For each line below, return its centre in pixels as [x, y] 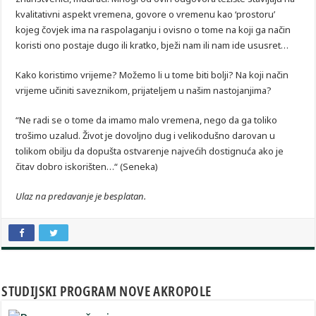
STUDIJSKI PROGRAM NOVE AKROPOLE [107, 291]
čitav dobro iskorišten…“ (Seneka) [87, 167]
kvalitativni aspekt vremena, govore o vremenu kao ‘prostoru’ [146, 14]
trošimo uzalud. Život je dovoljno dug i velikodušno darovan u [146, 136]
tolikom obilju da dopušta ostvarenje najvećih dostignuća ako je [150, 151]
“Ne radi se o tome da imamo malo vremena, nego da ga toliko [147, 120]
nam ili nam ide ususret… [235, 45]
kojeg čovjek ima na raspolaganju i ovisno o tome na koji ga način [153, 30]
